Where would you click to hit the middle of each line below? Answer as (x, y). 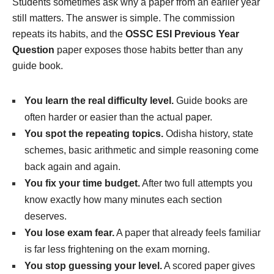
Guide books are (211, 100)
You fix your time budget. (82, 183)
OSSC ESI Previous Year (182, 34)
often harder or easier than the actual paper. (118, 117)
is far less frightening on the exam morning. (117, 249)
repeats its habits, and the (69, 34)
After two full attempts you (196, 183)
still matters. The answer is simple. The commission (124, 18)
